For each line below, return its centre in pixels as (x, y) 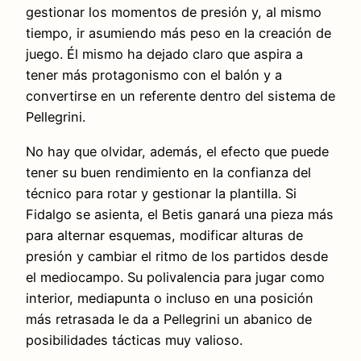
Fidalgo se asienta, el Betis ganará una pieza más (180, 214)
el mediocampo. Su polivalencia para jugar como (175, 277)
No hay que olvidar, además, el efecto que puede (177, 151)
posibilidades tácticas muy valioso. (134, 340)
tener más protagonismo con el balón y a (154, 75)
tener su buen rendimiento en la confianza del (168, 172)
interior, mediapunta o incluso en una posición (170, 298)
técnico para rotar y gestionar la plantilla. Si (161, 193)
